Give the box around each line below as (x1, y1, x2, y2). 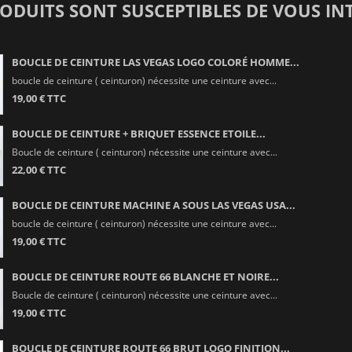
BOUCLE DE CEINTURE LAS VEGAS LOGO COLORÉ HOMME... (11, 54, 299, 69)
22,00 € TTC (11, 162, 66, 177)
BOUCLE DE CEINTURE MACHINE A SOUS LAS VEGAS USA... (11, 197, 295, 212)
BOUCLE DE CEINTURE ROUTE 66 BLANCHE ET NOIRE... (11, 269, 279, 284)
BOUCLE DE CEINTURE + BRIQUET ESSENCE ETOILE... (11, 126, 266, 141)
